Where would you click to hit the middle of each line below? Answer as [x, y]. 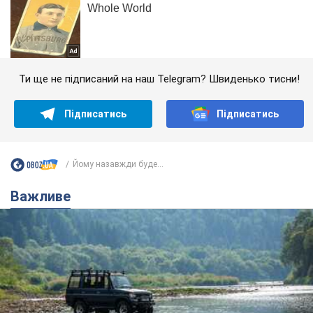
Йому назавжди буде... [118, 165]
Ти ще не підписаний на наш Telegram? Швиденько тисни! [159, 79]
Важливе [45, 196]
